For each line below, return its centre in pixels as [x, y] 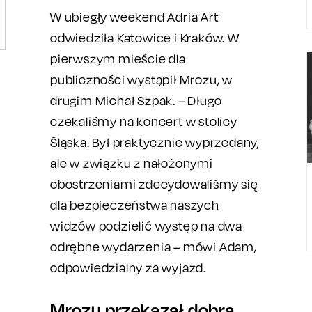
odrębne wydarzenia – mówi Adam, [154, 247]
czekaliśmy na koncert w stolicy [144, 122]
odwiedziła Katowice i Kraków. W [145, 38]
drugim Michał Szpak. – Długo [136, 101]
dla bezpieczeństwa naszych [135, 205]
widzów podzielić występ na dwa [147, 226]
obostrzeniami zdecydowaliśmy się [154, 184]
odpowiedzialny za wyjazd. [128, 268]
